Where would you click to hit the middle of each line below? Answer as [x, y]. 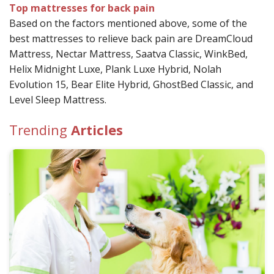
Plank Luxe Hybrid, [149, 69]
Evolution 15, [40, 85]
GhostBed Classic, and [203, 85]
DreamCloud [224, 39]
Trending [40, 130]
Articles [97, 130]
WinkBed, [226, 54]
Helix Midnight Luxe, [57, 69]
